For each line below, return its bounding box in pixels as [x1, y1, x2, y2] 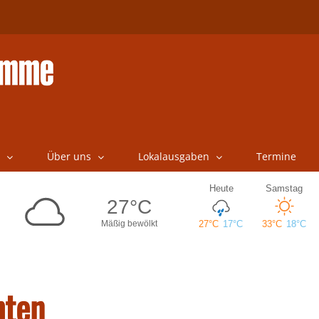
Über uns [46, 150, 91, 163]
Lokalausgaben [137, 150, 209, 163]
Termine [256, 150, 296, 163]
